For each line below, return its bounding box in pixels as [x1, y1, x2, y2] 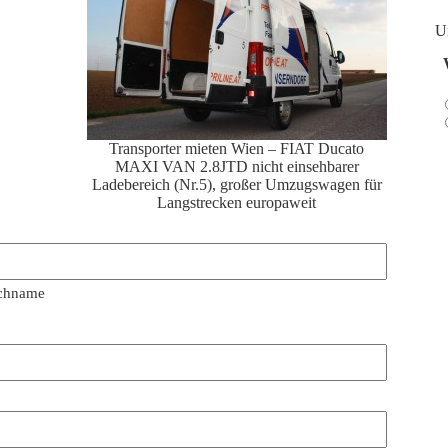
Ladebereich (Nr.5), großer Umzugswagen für [91, 175, 382, 193]
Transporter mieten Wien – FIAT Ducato [109, 139, 365, 157]
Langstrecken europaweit [157, 193, 317, 211]
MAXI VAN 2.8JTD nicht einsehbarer [114, 157, 359, 175]
